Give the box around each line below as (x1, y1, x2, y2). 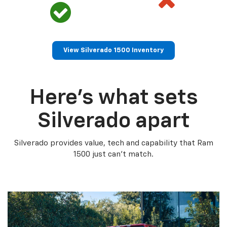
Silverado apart (37, 110, 190, 132)
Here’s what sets (29, 87, 198, 108)
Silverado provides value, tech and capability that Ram (14, 139, 213, 147)
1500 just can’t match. (73, 150, 154, 158)
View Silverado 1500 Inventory (63, 47, 164, 54)
